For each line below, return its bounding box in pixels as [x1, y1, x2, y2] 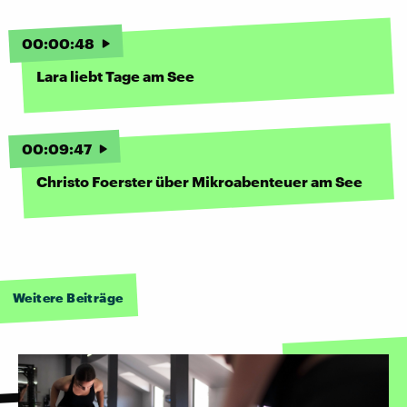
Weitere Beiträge [13, 289, 124, 305]
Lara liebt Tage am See [36, 66, 194, 84]
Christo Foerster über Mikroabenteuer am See [36, 172, 362, 190]
